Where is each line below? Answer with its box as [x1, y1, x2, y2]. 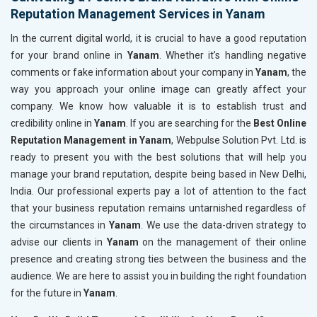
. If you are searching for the [126, 117, 253, 129]
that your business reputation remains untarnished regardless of [11, 202, 306, 214]
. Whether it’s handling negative [158, 50, 307, 62]
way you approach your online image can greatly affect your [11, 83, 306, 96]
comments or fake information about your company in [11, 67, 255, 79]
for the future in [11, 287, 83, 299]
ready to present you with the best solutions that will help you [11, 151, 306, 163]
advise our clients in [11, 236, 107, 248]
